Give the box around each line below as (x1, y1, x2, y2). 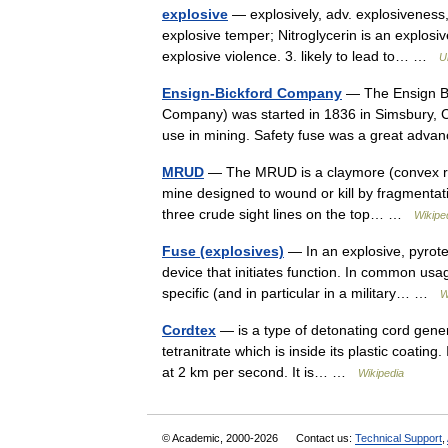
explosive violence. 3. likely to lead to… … (162, 47, 439, 64)
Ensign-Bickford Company (162, 84, 342, 101)
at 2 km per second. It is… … (162, 363, 358, 380)
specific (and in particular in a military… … (162, 284, 440, 301)
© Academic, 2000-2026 (162, 431, 281, 444)
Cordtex (162, 321, 216, 338)
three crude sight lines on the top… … (162, 205, 414, 222)
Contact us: (296, 431, 355, 444)
